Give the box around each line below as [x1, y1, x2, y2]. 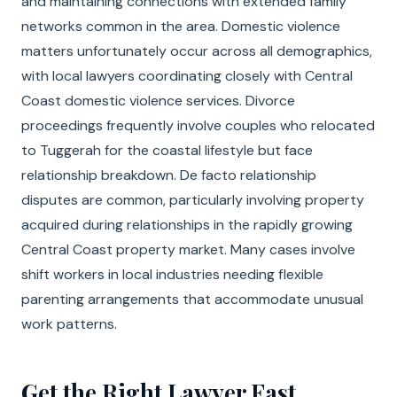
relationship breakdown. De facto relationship [21, 166, 316, 184]
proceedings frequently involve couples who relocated [21, 116, 375, 135]
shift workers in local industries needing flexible [21, 265, 323, 284]
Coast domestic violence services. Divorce [21, 91, 295, 110]
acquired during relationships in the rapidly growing [21, 215, 353, 234]
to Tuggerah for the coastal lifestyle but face [21, 141, 313, 160]
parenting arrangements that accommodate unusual [21, 290, 363, 308]
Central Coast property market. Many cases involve [21, 240, 355, 259]
